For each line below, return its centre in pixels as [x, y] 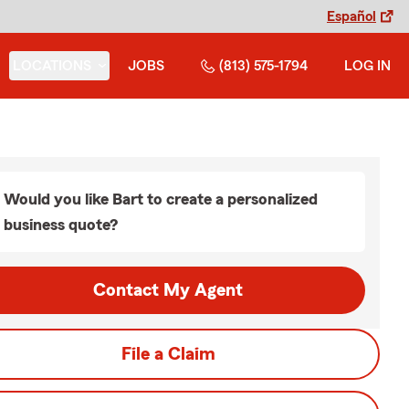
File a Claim [168, 354]
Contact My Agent [168, 290]
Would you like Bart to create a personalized [161, 199]
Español [351, 16]
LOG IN [367, 66]
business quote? [61, 225]
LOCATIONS [52, 66]
